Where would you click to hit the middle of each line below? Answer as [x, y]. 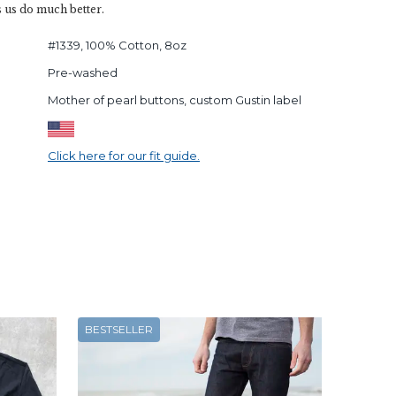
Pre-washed [82, 72]
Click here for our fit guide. [123, 155]
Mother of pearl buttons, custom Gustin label [174, 100]
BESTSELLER [119, 329]
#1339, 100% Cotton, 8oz [117, 45]
